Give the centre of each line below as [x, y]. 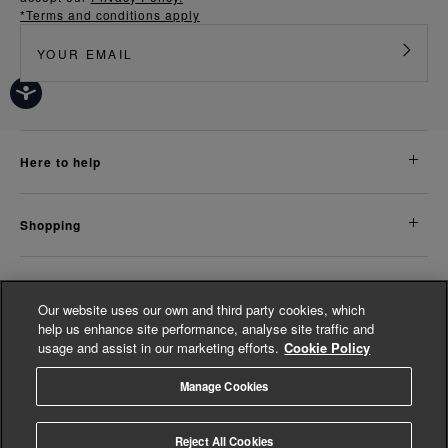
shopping [54, 225]
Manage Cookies [224, 386]
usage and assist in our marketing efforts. [159, 347]
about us [54, 288]
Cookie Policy [327, 347]
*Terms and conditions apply [110, 15]
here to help [65, 162]
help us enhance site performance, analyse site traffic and [206, 328]
